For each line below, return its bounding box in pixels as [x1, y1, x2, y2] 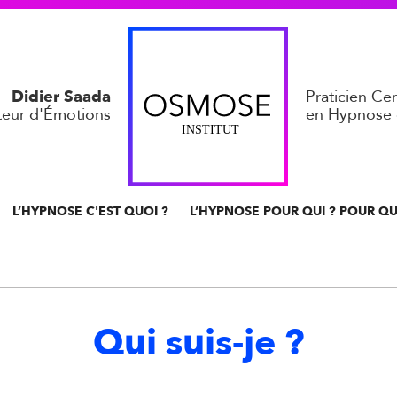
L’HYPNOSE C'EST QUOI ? [12, 203, 168, 220]
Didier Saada [11, 86, 111, 108]
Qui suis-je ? [93, 318, 304, 368]
